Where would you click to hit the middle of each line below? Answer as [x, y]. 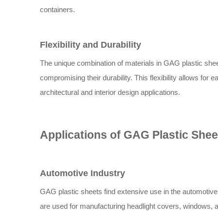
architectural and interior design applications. [110, 92]
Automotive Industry [82, 173]
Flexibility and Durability [91, 45]
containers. [57, 9]
